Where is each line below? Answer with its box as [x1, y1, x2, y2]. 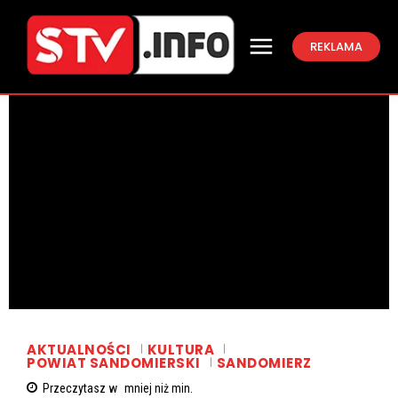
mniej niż [124, 381, 169, 396]
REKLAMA [310, 37, 362, 55]
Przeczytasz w [43, 381, 120, 396]
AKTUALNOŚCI [27, 339, 131, 359]
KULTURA [147, 339, 214, 359]
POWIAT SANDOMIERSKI [27, 354, 201, 373]
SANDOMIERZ [216, 354, 312, 373]
